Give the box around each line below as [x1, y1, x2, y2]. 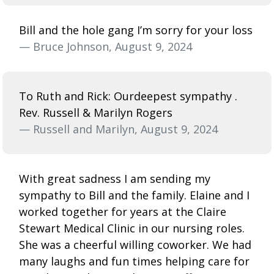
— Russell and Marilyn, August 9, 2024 [19, 121, 218, 136]
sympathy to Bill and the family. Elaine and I [19, 187, 250, 202]
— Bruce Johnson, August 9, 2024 [19, 39, 192, 54]
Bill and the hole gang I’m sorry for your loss [19, 22, 253, 37]
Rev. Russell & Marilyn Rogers [19, 105, 172, 120]
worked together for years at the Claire [19, 204, 226, 219]
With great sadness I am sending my [19, 171, 210, 186]
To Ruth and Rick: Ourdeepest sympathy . [19, 88, 237, 103]
